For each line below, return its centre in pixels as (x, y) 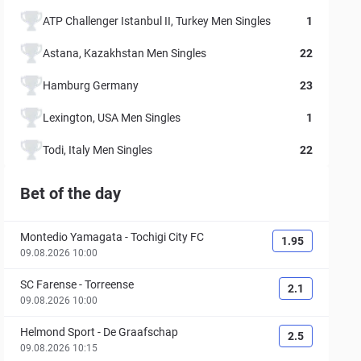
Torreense (110, 284)
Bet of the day (71, 193)
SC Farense (49, 284)
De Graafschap (141, 332)
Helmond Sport (58, 332)
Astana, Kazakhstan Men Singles (125, 53)
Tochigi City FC (168, 237)
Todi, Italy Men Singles (98, 149)
